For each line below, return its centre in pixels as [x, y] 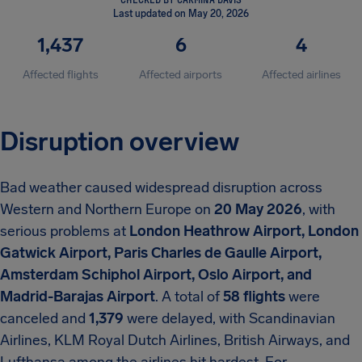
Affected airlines [302, 75]
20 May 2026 [258, 209]
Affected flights [60, 75]
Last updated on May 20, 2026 [181, 14]
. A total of [189, 297]
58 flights [254, 297]
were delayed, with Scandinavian [229, 318]
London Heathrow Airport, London [244, 231]
